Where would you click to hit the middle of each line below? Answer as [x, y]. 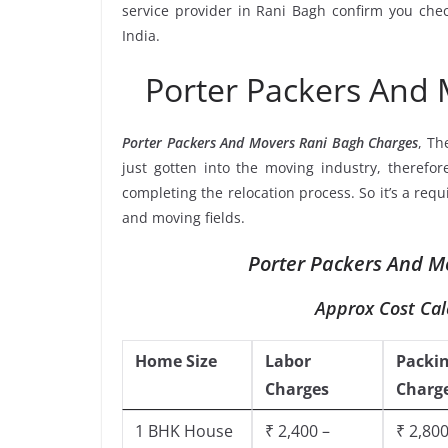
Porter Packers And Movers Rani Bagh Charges [270, 142]
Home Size [176, 360]
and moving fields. [183, 217]
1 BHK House [184, 430]
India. [141, 35]
